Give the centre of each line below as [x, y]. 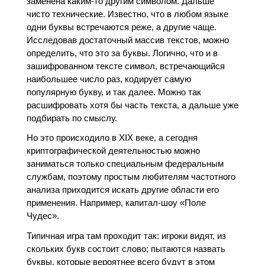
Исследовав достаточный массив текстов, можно [127, 40]
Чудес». [43, 216]
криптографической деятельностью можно [113, 151]
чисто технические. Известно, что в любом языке [127, 14]
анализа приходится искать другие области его [122, 190]
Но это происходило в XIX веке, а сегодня [112, 138]
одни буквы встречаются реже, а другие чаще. [121, 27]
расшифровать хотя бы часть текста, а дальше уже [132, 105]
